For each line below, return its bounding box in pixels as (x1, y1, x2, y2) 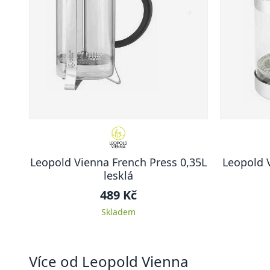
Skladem (101, 206, 136, 218)
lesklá (104, 168, 133, 183)
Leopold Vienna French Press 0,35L (30, 155, 207, 169)
